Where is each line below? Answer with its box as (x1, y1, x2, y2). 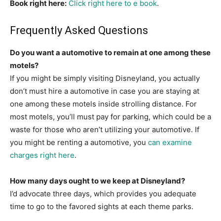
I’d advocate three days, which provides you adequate (10, 189, 196, 199)
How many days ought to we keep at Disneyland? (10, 176, 185, 186)
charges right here (10, 150, 74, 160)
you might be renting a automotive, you (10, 138, 148, 147)
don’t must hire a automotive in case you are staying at (10, 86, 199, 96)
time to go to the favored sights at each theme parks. (10, 202, 193, 212)
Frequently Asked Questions (10, 24, 148, 37)
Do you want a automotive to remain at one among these (10, 48, 211, 58)
